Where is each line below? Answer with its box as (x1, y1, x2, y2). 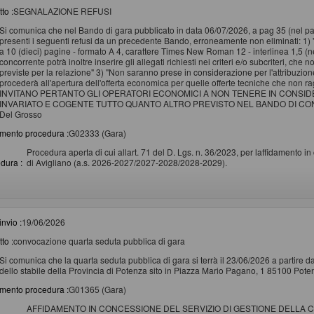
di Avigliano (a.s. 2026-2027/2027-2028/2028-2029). (27, 156, 228, 168)
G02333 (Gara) (69, 126, 126, 139)
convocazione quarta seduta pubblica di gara (13, 234, 185, 247)
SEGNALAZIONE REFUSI (13, 4, 111, 17)
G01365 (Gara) (69, 282, 126, 295)
